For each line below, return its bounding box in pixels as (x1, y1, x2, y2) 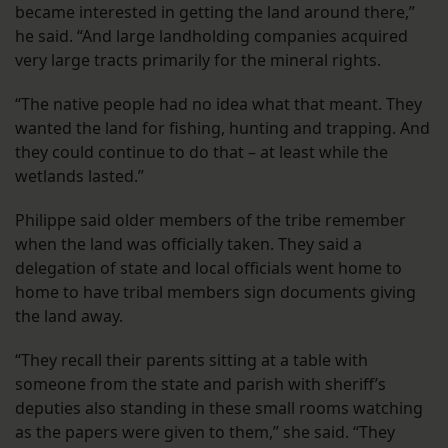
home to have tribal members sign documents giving (15, 281, 416, 304)
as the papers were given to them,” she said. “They (15, 421, 395, 444)
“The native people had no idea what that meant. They (15, 93, 422, 116)
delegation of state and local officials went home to (15, 257, 402, 280)
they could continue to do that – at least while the (15, 141, 388, 164)
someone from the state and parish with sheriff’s (15, 373, 386, 396)
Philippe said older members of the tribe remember (15, 209, 406, 232)
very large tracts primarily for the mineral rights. (15, 49, 381, 72)
